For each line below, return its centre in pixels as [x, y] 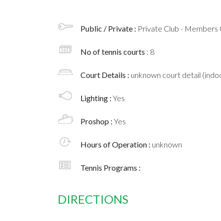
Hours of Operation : [116, 145]
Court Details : [106, 75]
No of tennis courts [113, 52]
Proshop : [97, 121]
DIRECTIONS [93, 199]
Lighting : [97, 98]
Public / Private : [109, 29]
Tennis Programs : [110, 168]
